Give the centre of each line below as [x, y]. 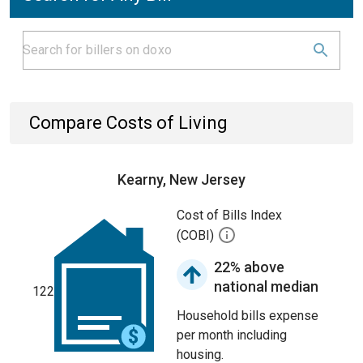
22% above [249, 267]
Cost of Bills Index [229, 215]
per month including [232, 335]
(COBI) [197, 236]
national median [266, 286]
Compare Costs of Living [128, 123]
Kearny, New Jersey [181, 179]
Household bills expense [248, 316]
